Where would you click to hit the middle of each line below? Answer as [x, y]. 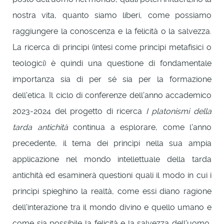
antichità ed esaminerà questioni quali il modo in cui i [112, 175]
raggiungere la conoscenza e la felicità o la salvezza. [112, 31]
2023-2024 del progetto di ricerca [79, 111]
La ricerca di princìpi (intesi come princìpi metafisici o [112, 47]
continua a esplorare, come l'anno [139, 127]
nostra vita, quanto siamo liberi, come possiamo [112, 15]
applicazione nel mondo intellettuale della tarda [112, 159]
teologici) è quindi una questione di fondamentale [112, 63]
